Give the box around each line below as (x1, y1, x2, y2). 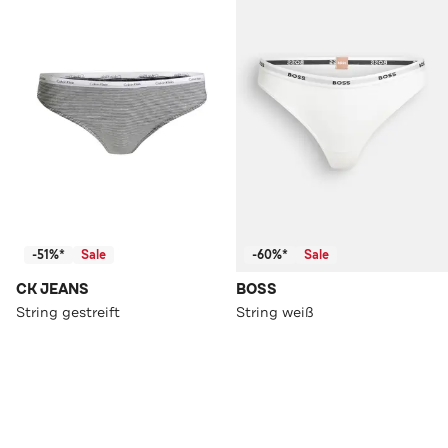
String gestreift (16, 303, 120, 322)
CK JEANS (16, 280, 89, 300)
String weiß (236, 303, 314, 322)
